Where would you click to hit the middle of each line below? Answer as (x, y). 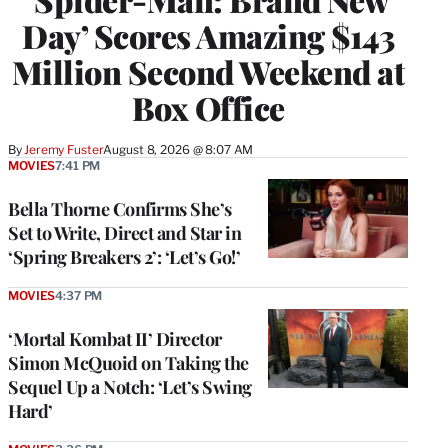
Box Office (208, 108)
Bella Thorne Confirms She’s (120, 209)
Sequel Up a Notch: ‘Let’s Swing (130, 387)
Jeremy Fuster (64, 150)
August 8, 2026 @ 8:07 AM (178, 150)
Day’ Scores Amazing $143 (208, 36)
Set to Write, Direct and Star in (124, 233)
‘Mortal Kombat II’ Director (115, 339)
